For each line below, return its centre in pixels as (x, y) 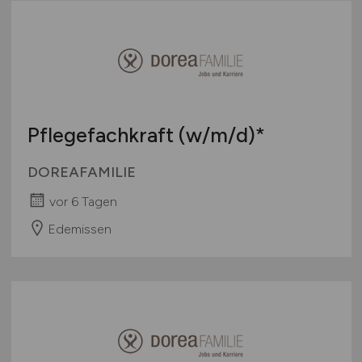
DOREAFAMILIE (81, 172)
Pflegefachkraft (103, 135)
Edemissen (79, 229)
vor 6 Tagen (83, 201)
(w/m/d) (217, 135)
